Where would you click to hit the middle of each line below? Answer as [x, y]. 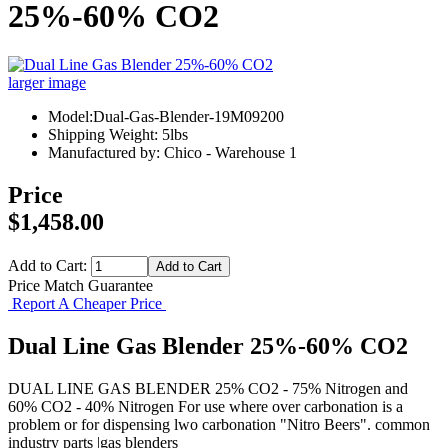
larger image [47, 83]
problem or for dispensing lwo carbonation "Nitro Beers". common [219, 424]
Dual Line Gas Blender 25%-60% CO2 [208, 346]
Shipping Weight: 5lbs [118, 135]
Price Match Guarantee [80, 286]
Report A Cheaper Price [87, 304]
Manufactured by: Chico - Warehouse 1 [172, 153]
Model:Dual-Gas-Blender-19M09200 [166, 117]
